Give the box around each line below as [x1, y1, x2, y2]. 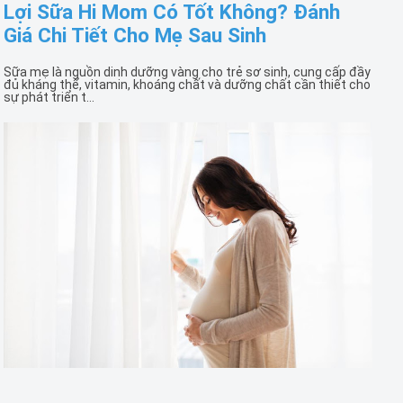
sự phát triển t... [4, 89, 94, 104]
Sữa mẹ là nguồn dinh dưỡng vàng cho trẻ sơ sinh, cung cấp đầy [4, 64, 371, 79]
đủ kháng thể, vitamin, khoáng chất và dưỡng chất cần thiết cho [4, 76, 371, 92]
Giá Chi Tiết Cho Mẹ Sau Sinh [4, 22, 266, 47]
